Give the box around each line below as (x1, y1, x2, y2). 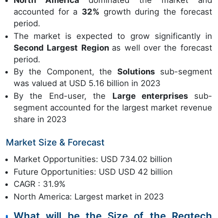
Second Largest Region (14, 42, 112, 53)
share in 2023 (14, 114, 67, 124)
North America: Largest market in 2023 (14, 191, 164, 201)
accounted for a (14, 7, 82, 17)
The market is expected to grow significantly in (14, 31, 212, 41)
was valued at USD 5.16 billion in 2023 (14, 78, 161, 89)
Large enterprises (112, 91, 194, 101)
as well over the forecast (112, 42, 212, 53)
